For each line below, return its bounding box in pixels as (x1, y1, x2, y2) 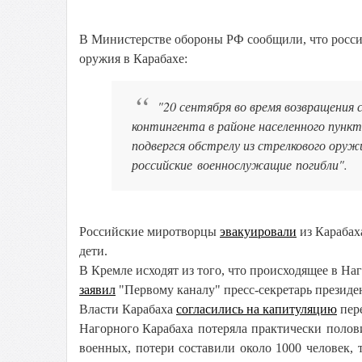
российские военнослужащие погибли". (132, 156, 348, 173)
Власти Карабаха (79, 302, 176, 316)
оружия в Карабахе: (79, 52, 187, 65)
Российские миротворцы (79, 225, 220, 238)
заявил (79, 283, 116, 297)
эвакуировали (220, 225, 297, 238)
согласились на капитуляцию (176, 302, 337, 316)
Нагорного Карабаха (79, 322, 193, 335)
